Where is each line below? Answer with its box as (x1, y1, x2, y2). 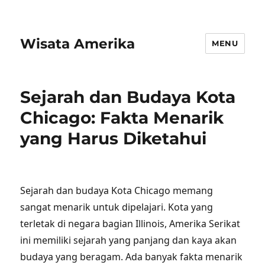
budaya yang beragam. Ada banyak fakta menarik (20, 250, 243, 263)
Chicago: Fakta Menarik (20, 108, 224, 128)
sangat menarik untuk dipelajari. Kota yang (20, 201, 214, 214)
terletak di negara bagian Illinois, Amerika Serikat (20, 217, 241, 230)
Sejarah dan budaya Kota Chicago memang (20, 184, 214, 197)
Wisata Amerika (20, 35, 135, 52)
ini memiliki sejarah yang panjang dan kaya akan (20, 234, 237, 247)
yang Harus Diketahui (20, 128, 207, 148)
